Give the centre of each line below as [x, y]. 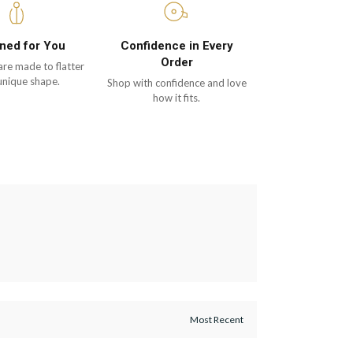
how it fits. [177, 98]
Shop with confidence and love [176, 83]
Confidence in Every [176, 46]
